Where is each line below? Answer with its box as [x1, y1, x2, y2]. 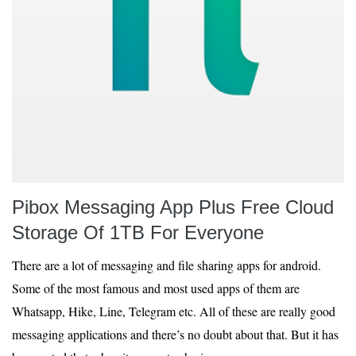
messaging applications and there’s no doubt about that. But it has [12, 326, 339, 342]
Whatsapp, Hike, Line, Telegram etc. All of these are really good [12, 303, 335, 319]
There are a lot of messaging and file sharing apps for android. [12, 257, 321, 273]
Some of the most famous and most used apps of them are [12, 280, 300, 296]
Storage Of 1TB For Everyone [12, 222, 264, 243]
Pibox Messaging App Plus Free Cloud [12, 196, 334, 218]
